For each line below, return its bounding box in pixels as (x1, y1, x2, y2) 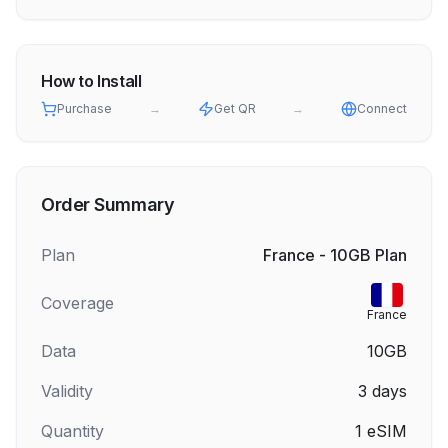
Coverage (41, 293, 114, 313)
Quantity (41, 421, 104, 441)
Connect (357, 101, 407, 116)
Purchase (57, 101, 112, 116)
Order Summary (41, 194, 175, 215)
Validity (41, 381, 93, 401)
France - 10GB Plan (263, 245, 407, 265)
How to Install (41, 71, 142, 91)
